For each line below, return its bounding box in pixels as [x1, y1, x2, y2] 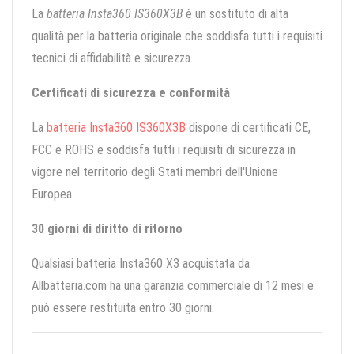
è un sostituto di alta [183, 6, 288, 22]
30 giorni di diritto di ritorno [32, 221, 183, 237]
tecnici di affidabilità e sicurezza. [32, 51, 193, 66]
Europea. [32, 186, 74, 202]
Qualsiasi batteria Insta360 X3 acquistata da [32, 256, 250, 272]
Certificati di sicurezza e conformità [32, 85, 230, 101]
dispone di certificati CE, [186, 120, 311, 136]
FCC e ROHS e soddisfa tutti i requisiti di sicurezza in [32, 142, 296, 158]
